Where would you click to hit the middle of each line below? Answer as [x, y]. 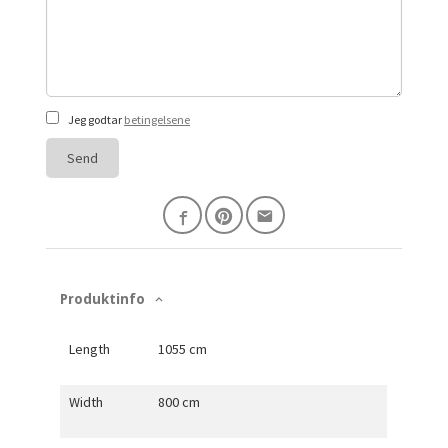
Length [89, 348]
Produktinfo [103, 298]
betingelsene [157, 120]
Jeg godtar [95, 120]
